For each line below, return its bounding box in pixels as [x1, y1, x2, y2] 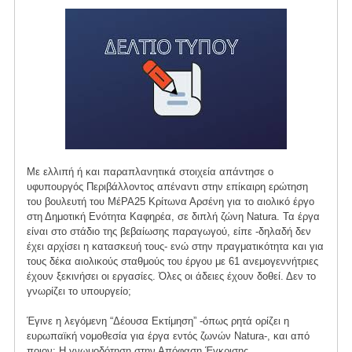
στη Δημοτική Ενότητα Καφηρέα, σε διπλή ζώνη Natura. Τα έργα [26, 210, 320, 222]
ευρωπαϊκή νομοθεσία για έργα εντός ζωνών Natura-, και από [26, 329, 310, 342]
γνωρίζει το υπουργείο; [26, 284, 131, 297]
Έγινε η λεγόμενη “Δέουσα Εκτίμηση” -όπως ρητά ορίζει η [26, 314, 289, 327]
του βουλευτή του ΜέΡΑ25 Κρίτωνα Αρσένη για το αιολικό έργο [26, 195, 314, 207]
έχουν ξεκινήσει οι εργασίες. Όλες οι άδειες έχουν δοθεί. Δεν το [26, 269, 316, 282]
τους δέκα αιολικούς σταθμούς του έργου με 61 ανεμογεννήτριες [26, 255, 318, 267]
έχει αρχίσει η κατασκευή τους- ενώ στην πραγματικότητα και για [26, 240, 324, 252]
